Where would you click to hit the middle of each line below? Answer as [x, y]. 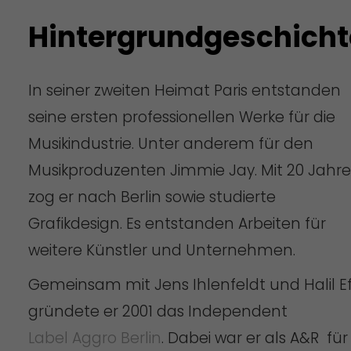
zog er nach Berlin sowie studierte [152, 197]
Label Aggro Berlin [94, 338]
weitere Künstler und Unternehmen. [161, 250]
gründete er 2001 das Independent [157, 311]
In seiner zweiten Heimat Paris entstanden [184, 90]
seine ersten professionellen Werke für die [181, 117]
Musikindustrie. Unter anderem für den [170, 143]
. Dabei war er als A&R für [254, 338]
